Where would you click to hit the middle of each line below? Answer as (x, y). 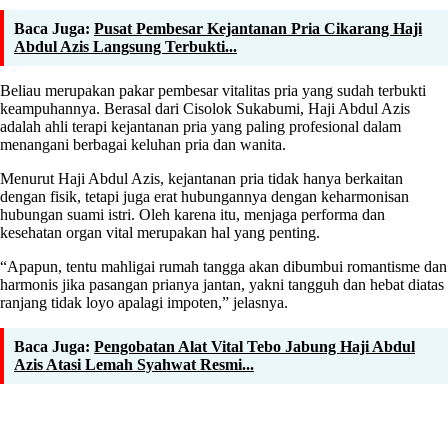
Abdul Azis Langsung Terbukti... (125, 46)
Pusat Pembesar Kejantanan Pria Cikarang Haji (258, 28)
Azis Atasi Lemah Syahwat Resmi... (134, 364)
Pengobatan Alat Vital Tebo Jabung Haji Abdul (254, 346)
